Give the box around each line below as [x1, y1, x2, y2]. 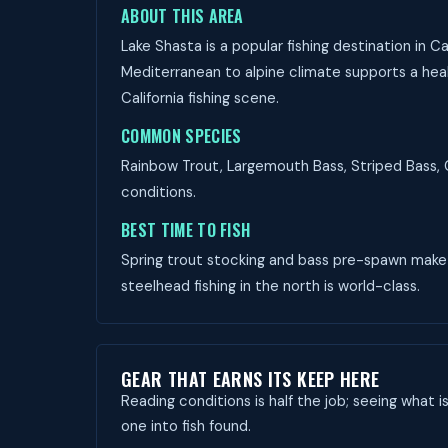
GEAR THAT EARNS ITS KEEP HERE [121, 366, 380, 392]
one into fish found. [121, 416, 251, 436]
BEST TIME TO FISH [121, 218, 251, 242]
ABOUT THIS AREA [121, 4, 244, 28]
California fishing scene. [121, 88, 279, 108]
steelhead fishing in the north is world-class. [121, 276, 420, 296]
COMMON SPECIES [121, 124, 242, 148]
